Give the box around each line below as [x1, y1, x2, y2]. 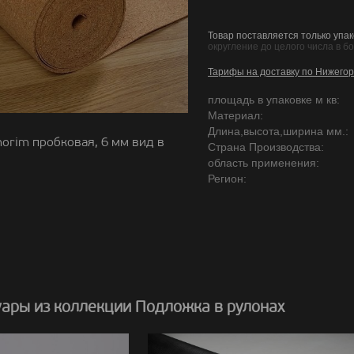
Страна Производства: [208, 141, 324, 153]
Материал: [208, 109, 263, 122]
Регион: [208, 172, 247, 185]
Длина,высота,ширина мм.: [208, 125, 348, 137]
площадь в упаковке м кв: [208, 93, 340, 106]
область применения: [208, 156, 319, 169]
